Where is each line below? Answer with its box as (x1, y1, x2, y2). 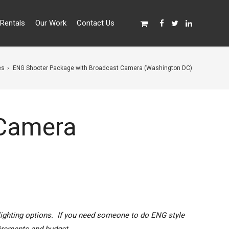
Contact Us (76, 18, 114, 28)
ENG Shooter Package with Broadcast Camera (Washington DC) (12, 64, 192, 72)
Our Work (35, 18, 66, 28)
